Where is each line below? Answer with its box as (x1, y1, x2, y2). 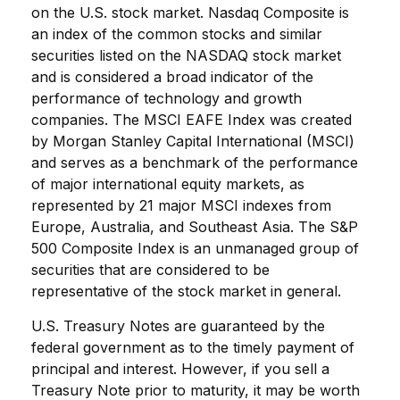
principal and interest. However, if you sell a (31, 360, 329, 378)
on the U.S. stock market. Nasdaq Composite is (31, 4, 349, 21)
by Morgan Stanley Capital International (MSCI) (31, 132, 354, 150)
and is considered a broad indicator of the (31, 68, 313, 86)
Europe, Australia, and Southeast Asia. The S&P (31, 218, 358, 236)
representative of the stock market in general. (31, 282, 341, 300)
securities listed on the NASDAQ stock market (31, 46, 341, 64)
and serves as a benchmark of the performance (31, 154, 358, 171)
